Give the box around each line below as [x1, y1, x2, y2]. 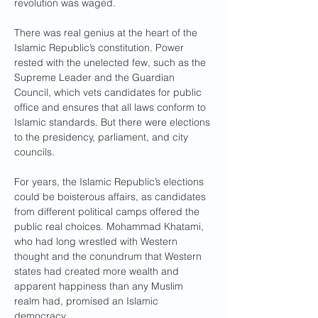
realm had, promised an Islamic [14, 295, 161, 307]
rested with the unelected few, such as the [14, 56, 209, 69]
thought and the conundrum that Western [14, 250, 204, 263]
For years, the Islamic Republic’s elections [14, 175, 207, 188]
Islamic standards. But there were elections [14, 116, 213, 128]
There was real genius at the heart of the [14, 26, 200, 39]
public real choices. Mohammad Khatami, [14, 220, 207, 233]
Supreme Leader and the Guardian [14, 71, 177, 84]
